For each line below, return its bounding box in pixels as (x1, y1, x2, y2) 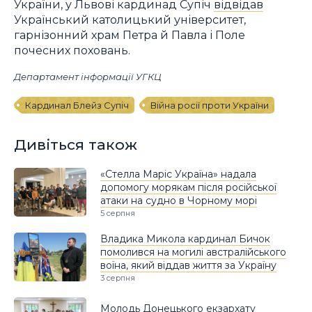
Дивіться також (14, 135, 137, 153)
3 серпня (100, 273, 135, 283)
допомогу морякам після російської (100, 181, 276, 194)
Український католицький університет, (14, 13, 246, 27)
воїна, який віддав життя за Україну (100, 259, 276, 272)
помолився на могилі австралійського (100, 246, 286, 259)
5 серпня (100, 208, 135, 219)
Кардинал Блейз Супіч (25, 100, 129, 111)
